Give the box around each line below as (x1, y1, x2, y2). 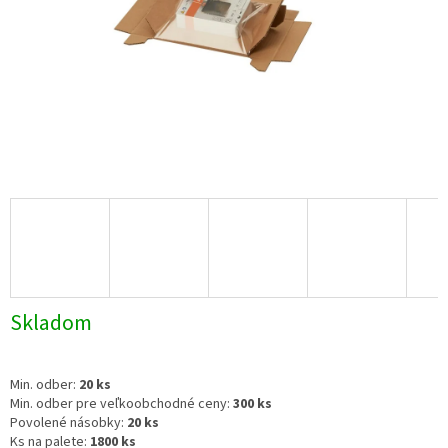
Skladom (10, 307, 92, 340)
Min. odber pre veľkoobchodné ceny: (10, 394, 233, 415)
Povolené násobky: (10, 413, 124, 434)
